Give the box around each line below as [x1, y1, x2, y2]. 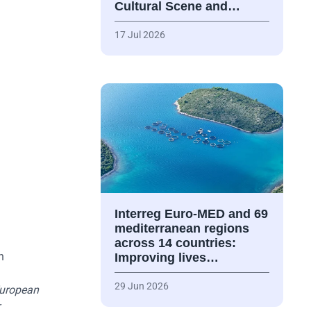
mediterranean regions [114, 221, 249, 236]
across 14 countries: [114, 236, 236, 251]
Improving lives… [114, 251, 219, 265]
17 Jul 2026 [114, 29, 165, 41]
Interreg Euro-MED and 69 [114, 207, 268, 221]
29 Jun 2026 [114, 280, 169, 292]
